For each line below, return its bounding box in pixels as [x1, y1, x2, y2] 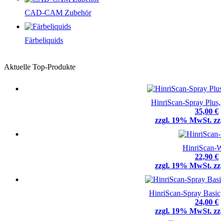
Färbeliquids [25, 36, 63, 45]
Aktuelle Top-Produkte [4, 63, 75, 72]
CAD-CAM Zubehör [25, 8, 91, 17]
